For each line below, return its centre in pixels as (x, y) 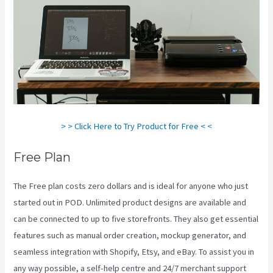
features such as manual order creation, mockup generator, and (130, 236)
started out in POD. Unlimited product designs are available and (130, 203)
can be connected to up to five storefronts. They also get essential (136, 219)
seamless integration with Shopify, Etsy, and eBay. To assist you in (134, 252)
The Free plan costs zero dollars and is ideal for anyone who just (131, 186)
